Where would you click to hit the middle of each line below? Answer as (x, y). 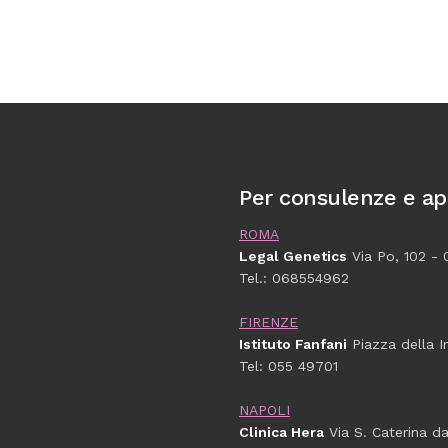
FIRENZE (268, 322)
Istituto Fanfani (293, 344)
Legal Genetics (293, 256)
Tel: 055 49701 (288, 366)
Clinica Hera (281, 432)
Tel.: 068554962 (294, 278)
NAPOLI (264, 410)
